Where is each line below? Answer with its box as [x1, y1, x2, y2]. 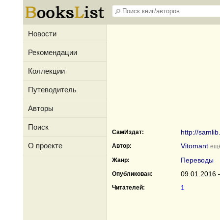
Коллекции [28, 67, 65, 75]
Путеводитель [28, 85, 77, 94]
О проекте [28, 141, 62, 150]
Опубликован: [112, 170, 153, 177]
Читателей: [112, 184, 145, 191]
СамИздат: [112, 129, 144, 136]
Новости [28, 29, 56, 38]
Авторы [28, 104, 54, 112]
